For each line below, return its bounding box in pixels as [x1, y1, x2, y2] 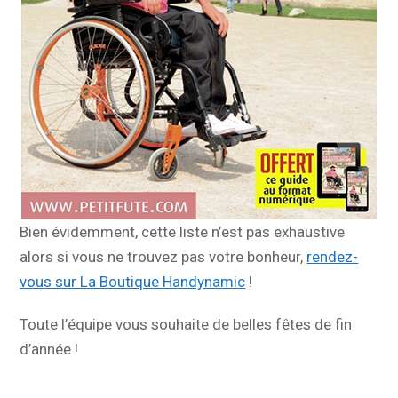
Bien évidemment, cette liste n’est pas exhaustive [20, 223, 346, 242]
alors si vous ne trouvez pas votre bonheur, [20, 248, 307, 267]
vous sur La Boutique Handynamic [20, 273, 246, 291]
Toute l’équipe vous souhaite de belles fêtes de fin [20, 315, 353, 334]
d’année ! [20, 340, 79, 359]
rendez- [306, 248, 359, 267]
